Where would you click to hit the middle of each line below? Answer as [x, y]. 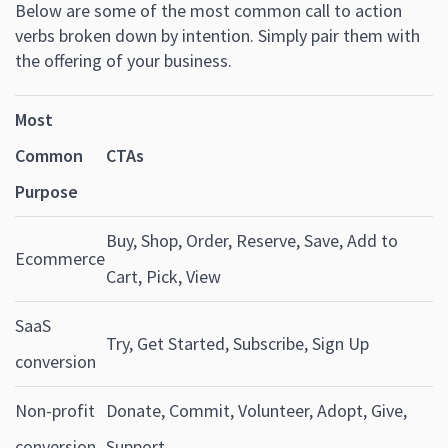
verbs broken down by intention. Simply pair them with [217, 36]
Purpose [46, 192]
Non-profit [55, 411]
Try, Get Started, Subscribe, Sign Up [237, 344]
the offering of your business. [123, 61]
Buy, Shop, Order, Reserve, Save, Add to [252, 241]
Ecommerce [60, 259]
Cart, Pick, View [163, 277]
